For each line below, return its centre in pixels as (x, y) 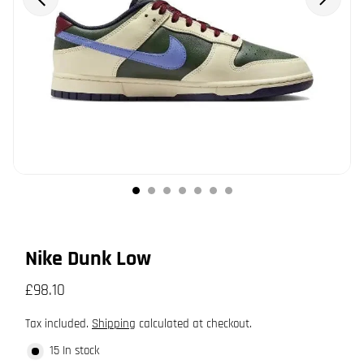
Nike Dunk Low (88, 259)
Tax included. (58, 323)
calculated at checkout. (194, 323)
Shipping (114, 323)
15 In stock (74, 351)
